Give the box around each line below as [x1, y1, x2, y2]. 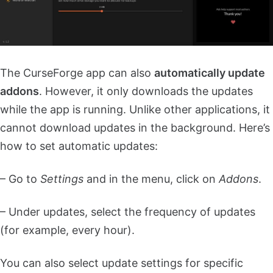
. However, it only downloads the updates [39, 84, 253, 97]
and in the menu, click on [83, 172, 219, 185]
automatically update [154, 66, 265, 79]
